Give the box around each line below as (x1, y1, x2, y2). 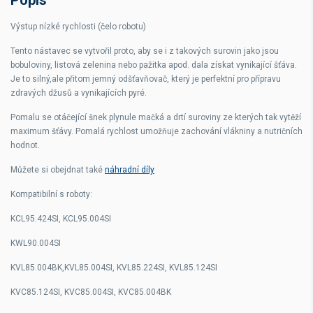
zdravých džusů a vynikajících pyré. (10, 87, 149, 98)
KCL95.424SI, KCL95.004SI (10, 213, 111, 224)
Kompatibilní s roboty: (10, 189, 92, 199)
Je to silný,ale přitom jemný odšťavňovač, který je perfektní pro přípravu (10, 73, 281, 84)
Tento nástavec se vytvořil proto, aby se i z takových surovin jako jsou (10, 45, 279, 56)
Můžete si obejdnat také (10, 164, 105, 175)
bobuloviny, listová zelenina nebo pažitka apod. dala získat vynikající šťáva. (10, 59, 297, 70)
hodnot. (10, 140, 40, 150)
